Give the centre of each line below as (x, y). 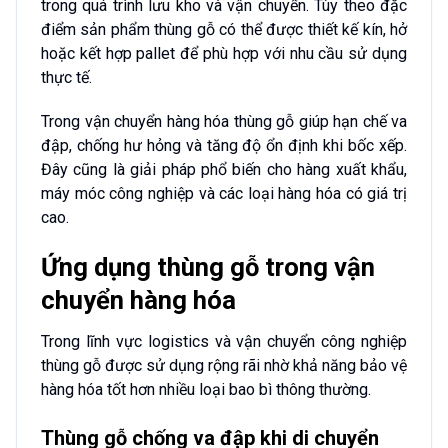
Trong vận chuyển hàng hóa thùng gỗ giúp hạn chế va (224, 122)
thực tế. (66, 77)
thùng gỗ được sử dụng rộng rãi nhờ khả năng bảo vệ (224, 365)
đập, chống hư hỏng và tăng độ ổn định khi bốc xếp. (224, 146)
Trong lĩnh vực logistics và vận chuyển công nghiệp (224, 341)
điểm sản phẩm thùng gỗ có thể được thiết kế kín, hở (224, 29)
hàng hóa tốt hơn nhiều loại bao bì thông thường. (206, 389)
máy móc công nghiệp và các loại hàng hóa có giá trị (224, 194)
